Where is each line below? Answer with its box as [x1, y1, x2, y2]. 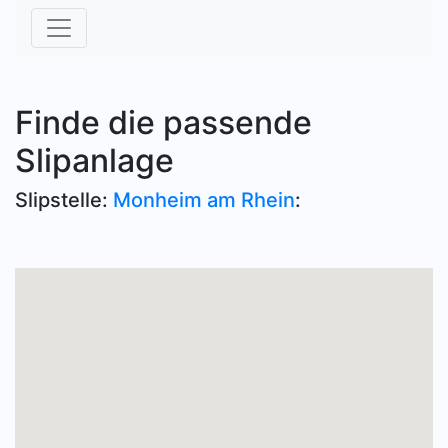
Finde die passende [15, 103, 312, 142]
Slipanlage [15, 141, 174, 180]
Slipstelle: [15, 188, 113, 212]
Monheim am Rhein [113, 188, 295, 212]
